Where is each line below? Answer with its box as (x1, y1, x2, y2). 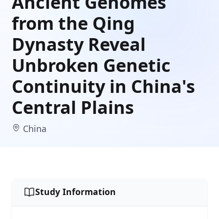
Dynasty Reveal (12, 32, 146, 56)
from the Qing (12, 11, 135, 35)
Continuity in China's (12, 74, 195, 98)
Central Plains (12, 95, 134, 119)
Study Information (35, 186, 116, 198)
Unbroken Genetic (12, 53, 171, 77)
